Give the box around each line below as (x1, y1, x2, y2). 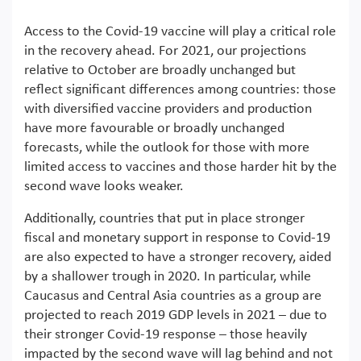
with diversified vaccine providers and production (24, 101, 312, 117)
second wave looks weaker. (24, 178, 184, 194)
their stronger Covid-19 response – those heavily (24, 326, 307, 342)
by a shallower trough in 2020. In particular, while (24, 268, 311, 284)
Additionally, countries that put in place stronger (24, 210, 305, 226)
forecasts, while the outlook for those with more (24, 139, 309, 156)
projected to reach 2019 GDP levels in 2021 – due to (24, 307, 327, 323)
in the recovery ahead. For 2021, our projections (24, 43, 306, 59)
